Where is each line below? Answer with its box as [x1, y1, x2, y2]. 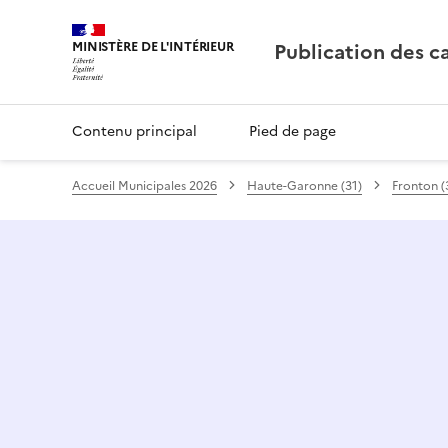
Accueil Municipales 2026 [72, 176, 217, 195]
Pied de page [249, 120, 336, 142]
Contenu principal [72, 120, 197, 142]
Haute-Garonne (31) [247, 176, 362, 195]
